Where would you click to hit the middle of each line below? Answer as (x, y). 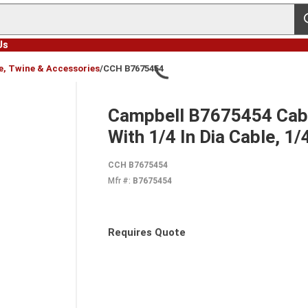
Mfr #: (119, 181)
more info (210, 239)
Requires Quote (147, 232)
